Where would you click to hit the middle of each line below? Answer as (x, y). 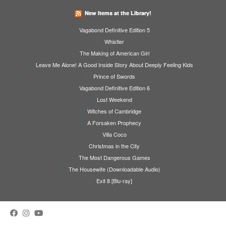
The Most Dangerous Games (114, 158)
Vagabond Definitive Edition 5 (114, 30)
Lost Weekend (114, 100)
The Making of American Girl (114, 53)
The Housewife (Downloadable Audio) (114, 169)
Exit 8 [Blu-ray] (114, 181)
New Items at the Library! (118, 13)
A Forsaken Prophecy (114, 123)
